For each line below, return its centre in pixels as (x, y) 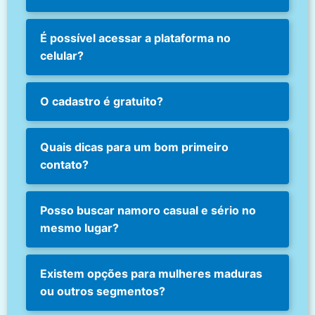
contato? (65, 165)
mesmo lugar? (80, 228)
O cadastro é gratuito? (102, 102)
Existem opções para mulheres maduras (152, 274)
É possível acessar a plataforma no (136, 38)
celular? (62, 56)
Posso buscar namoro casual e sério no (148, 211)
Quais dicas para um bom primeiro (135, 147)
